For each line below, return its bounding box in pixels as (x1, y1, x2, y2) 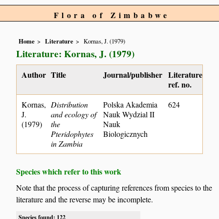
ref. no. (168, 79, 192, 90)
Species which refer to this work (16, 166, 122, 177)
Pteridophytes (51, 129, 94, 139)
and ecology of (51, 109, 97, 120)
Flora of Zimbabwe (54, 9, 170, 21)
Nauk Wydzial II (103, 109, 155, 120)
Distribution (51, 99, 88, 110)
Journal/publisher (103, 69, 163, 81)
